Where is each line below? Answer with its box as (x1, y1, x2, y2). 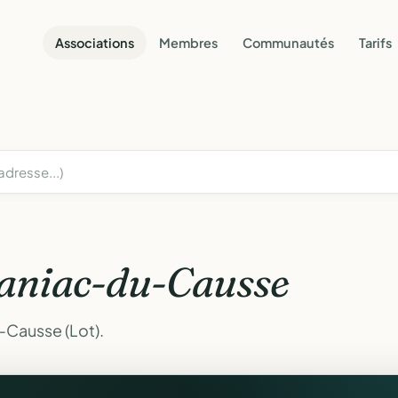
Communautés (243, 34, 334, 51)
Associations (55, 34, 134, 51)
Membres (159, 34, 218, 51)
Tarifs (359, 34, 392, 51)
